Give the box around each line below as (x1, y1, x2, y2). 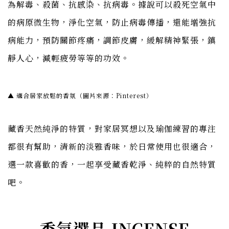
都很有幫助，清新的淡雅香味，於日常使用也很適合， (8, 141, 216, 153)
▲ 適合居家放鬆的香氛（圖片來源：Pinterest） (8, 91, 153, 100)
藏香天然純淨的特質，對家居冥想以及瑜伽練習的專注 (8, 123, 216, 135)
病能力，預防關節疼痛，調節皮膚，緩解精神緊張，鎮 (8, 34, 216, 46)
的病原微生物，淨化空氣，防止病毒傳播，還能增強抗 (8, 16, 216, 28)
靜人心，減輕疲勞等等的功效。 (8, 52, 129, 64)
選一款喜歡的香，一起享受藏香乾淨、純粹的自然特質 (8, 158, 216, 171)
